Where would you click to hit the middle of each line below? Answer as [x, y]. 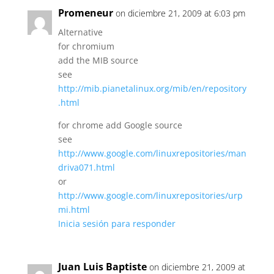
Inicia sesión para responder [117, 224]
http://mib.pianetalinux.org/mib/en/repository [152, 88]
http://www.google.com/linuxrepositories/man [152, 153]
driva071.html [86, 167]
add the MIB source [98, 60]
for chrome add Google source [120, 125]
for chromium [86, 46]
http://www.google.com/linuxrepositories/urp [150, 195]
